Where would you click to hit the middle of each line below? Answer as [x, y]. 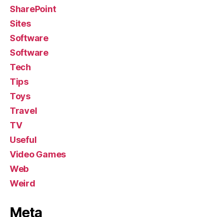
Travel [23, 111]
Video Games [38, 154]
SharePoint [33, 9]
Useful [23, 140]
